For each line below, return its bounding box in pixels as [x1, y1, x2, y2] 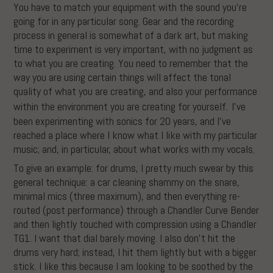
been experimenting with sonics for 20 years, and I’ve [13, 113, 232, 128]
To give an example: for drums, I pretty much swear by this [13, 160, 254, 175]
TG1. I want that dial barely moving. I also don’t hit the [13, 230, 236, 245]
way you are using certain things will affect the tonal [13, 69, 232, 84]
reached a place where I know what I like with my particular [13, 127, 258, 142]
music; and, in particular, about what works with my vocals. [13, 141, 255, 156]
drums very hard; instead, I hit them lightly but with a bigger [13, 244, 257, 259]
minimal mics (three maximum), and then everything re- [13, 188, 241, 203]
